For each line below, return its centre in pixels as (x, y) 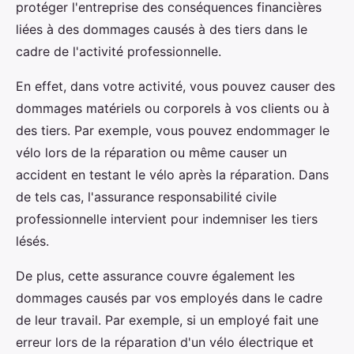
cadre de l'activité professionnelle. (119, 51)
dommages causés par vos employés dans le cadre (169, 298)
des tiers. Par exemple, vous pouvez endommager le (173, 130)
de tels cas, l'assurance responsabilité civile (146, 197)
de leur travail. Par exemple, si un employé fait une (167, 320)
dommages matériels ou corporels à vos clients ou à (173, 108)
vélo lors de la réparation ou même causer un (151, 153)
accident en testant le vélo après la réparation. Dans (172, 175)
